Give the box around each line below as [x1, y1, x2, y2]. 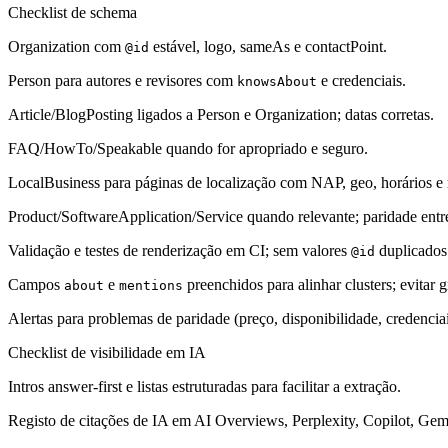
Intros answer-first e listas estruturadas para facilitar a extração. [8, 377, 401, 395]
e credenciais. [317, 71, 406, 89]
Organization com [8, 37, 125, 55]
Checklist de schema [8, 3, 137, 21]
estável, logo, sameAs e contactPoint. [149, 37, 387, 55]
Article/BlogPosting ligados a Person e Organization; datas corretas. [8, 105, 434, 123]
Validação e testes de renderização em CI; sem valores [8, 241, 351, 259]
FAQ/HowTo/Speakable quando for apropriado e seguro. [8, 139, 368, 157]
